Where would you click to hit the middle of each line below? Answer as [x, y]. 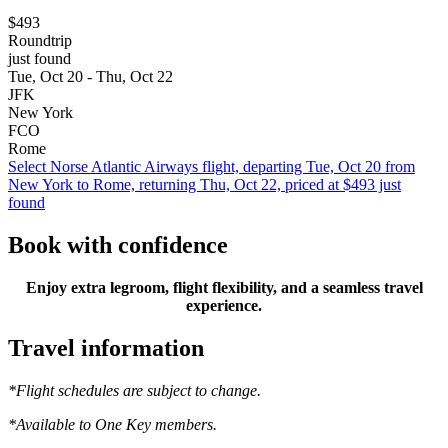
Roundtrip [40, 41]
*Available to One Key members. [112, 424]
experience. [224, 306]
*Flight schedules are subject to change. [134, 390]
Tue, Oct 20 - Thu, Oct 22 [90, 77]
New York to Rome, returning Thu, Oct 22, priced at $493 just [204, 185]
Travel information [106, 348]
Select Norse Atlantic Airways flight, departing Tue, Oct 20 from [211, 167]
